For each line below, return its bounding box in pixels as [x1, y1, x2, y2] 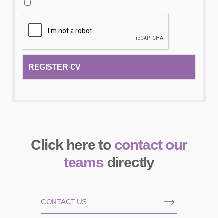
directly [103, 154, 155, 170]
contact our [114, 137, 187, 153]
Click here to [31, 137, 114, 153]
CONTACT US [41, 198, 87, 206]
